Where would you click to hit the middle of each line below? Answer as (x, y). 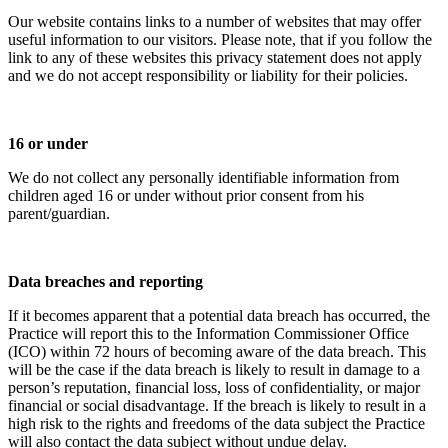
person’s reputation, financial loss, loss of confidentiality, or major (214, 387)
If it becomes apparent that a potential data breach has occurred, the (219, 315)
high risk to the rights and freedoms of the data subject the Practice (216, 423)
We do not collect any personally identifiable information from (203, 177)
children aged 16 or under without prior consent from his (186, 195)
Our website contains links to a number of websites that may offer (214, 21)
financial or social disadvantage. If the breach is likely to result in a (217, 405)
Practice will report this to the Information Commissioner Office (208, 333)
